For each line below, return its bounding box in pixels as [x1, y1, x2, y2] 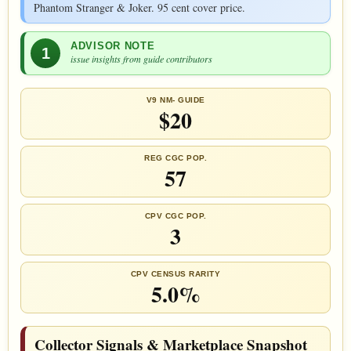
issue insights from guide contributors [71, 52, 212, 66]
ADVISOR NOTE [71, 40, 155, 52]
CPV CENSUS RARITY [130, 269, 221, 278]
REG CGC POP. [144, 153, 207, 162]
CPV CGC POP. [144, 211, 207, 220]
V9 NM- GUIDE [146, 95, 205, 104]
